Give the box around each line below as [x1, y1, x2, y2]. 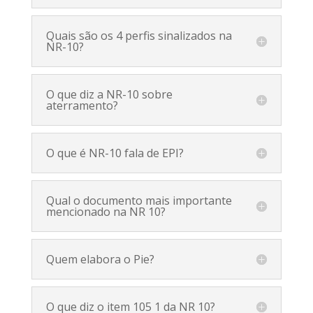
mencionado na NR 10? [45, 203, 166, 219]
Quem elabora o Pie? [45, 251, 154, 267]
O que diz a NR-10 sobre [45, 86, 173, 102]
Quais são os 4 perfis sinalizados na [45, 27, 232, 43]
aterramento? [45, 97, 118, 113]
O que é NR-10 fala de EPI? [45, 145, 184, 161]
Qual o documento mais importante [45, 192, 232, 208]
